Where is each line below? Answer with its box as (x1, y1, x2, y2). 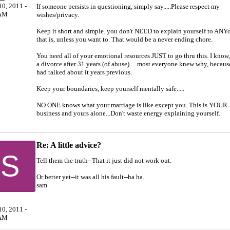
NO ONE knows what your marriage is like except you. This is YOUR (36, 101, 227, 109)
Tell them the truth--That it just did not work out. (36, 157, 171, 164)
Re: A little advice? (36, 141, 101, 149)
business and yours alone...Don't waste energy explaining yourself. (36, 109, 220, 117)
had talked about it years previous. (36, 68, 132, 76)
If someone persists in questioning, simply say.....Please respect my (36, 3, 220, 10)
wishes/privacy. (36, 11, 79, 18)
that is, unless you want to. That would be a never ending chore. (36, 35, 213, 43)
